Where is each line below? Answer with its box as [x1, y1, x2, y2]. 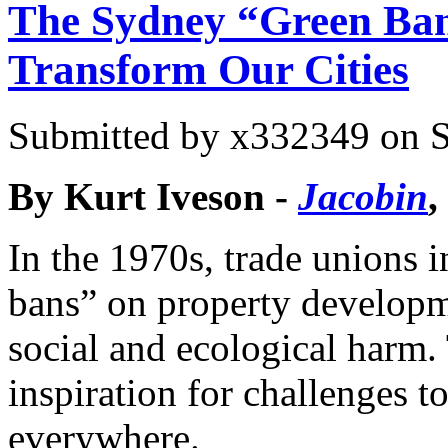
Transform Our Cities [8, 45, 409, 93]
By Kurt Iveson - [8, 175, 298, 219]
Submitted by [8, 114, 230, 158]
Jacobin [298, 175, 428, 219]
